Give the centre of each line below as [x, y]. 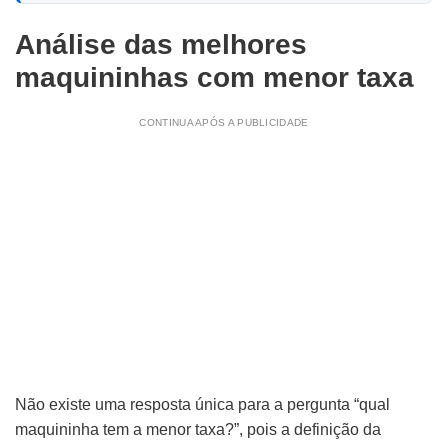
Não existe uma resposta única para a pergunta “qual [202, 404]
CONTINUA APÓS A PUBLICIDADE [224, 122]
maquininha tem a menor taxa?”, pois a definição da [198, 429]
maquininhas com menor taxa [214, 77]
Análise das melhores [161, 44]
